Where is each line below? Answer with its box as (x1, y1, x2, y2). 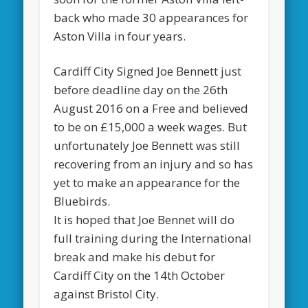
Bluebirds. (54, 192, 111, 209)
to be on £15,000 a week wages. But (54, 118, 247, 135)
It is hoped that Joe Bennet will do (54, 211, 235, 228)
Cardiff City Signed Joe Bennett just (54, 63, 242, 79)
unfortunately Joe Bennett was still (54, 137, 241, 153)
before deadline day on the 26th (54, 81, 228, 98)
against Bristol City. (54, 285, 159, 302)
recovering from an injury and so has (54, 155, 254, 172)
